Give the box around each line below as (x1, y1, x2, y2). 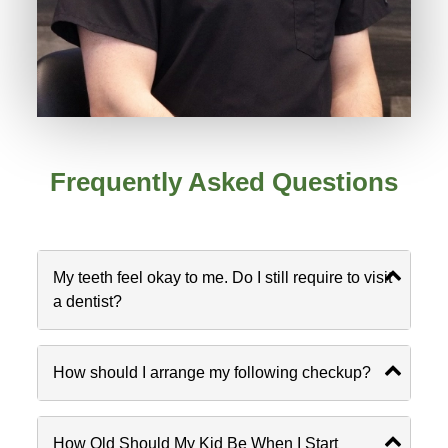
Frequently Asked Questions (49, 166, 398, 197)
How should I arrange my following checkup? (53, 363, 372, 381)
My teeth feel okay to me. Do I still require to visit (53, 268, 393, 286)
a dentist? (53, 292, 123, 310)
